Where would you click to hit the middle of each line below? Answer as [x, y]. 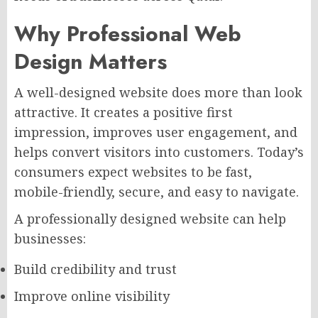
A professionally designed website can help [150, 219]
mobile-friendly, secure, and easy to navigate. [157, 192]
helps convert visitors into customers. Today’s [159, 152]
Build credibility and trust [95, 269]
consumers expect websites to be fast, [133, 172]
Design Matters [91, 62]
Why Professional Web [128, 34]
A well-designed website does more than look [158, 93]
